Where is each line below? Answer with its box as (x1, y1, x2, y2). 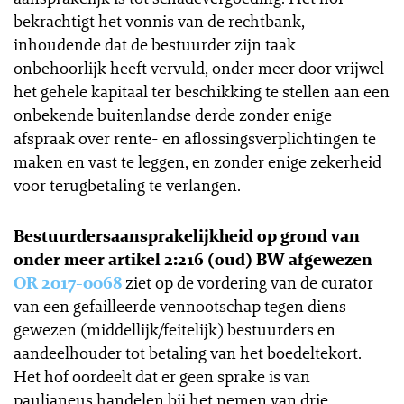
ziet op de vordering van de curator (122, 271, 373, 293)
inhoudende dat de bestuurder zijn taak (14, 33, 296, 55)
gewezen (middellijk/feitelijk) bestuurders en (14, 318, 335, 340)
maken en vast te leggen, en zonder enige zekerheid (14, 151, 381, 172)
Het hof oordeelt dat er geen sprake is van (14, 365, 310, 387)
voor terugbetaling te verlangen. (14, 174, 241, 196)
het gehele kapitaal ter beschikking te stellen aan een (14, 80, 390, 102)
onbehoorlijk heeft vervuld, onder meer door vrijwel (14, 57, 384, 78)
